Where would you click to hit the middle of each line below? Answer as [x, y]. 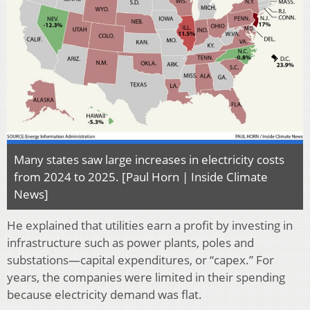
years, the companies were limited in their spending [146, 277]
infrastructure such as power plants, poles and [130, 242]
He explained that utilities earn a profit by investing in [150, 225]
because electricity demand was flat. [104, 294]
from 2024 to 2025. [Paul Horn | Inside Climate [141, 176]
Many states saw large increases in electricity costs [149, 159]
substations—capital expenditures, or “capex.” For [140, 259]
